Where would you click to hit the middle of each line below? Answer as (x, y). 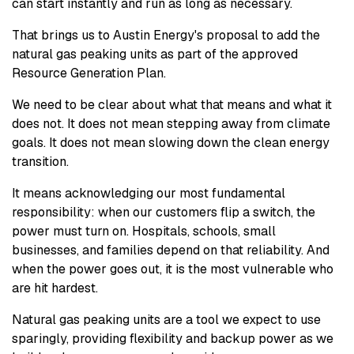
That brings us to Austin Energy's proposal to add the (166, 36)
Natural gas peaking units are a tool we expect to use (166, 320)
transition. (40, 162)
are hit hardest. (55, 288)
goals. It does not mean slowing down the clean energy (171, 143)
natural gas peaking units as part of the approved (155, 55)
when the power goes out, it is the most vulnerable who (173, 269)
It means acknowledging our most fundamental (149, 194)
